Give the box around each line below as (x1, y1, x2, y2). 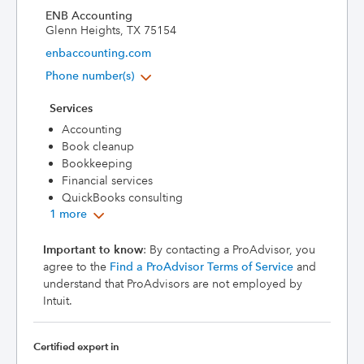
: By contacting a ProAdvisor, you (143, 242, 315, 257)
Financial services (62, 173, 153, 188)
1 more (50, 206, 90, 222)
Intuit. (43, 293, 72, 308)
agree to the (43, 259, 110, 274)
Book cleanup (62, 139, 134, 154)
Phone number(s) (45, 68, 137, 84)
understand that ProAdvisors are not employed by (43, 276, 302, 291)
